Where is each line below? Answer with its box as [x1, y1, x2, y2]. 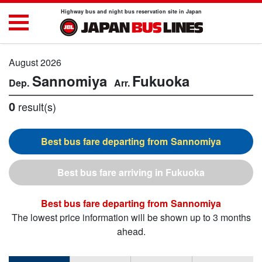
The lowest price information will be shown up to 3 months [11, 211, 251, 224]
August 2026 [9, 56, 61, 69]
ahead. [116, 225, 146, 238]
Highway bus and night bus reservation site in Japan [60, 8, 202, 15]
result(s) [15, 99, 56, 114]
